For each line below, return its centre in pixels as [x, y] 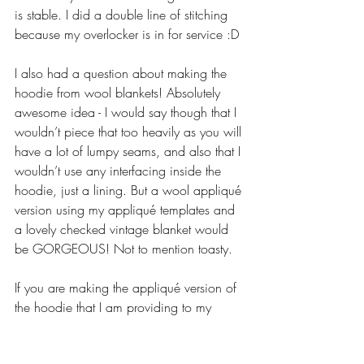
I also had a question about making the [123, 73]
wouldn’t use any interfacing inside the [120, 170]
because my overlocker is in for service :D [127, 34]
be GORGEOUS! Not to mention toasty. [123, 248]
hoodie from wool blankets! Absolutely [119, 92]
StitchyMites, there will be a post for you [124, 326]
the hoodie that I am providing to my [115, 307]
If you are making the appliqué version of [128, 287]
